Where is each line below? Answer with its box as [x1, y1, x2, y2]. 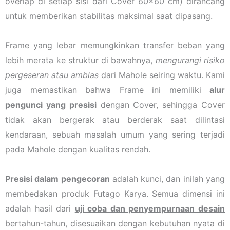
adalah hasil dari [5, 203, 75, 214]
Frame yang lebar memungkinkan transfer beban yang [5, 40, 225, 50]
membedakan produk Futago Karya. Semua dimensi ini [5, 188, 225, 199]
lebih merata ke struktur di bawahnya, [5, 54, 156, 65]
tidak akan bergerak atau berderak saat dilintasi [5, 114, 225, 125]
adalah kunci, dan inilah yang [109, 173, 225, 184]
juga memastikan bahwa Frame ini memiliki [5, 84, 209, 95]
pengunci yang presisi [5, 99, 97, 110]
